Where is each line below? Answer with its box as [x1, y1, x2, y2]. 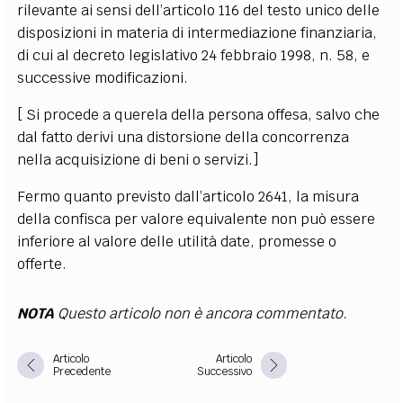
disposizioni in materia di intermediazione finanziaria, [17, 23, 378, 42]
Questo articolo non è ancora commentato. [54, 304, 348, 323]
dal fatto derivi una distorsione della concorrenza [17, 128, 350, 147]
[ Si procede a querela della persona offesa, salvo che [17, 105, 381, 124]
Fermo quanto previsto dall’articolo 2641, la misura [17, 187, 360, 206]
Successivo [196, 364, 252, 379]
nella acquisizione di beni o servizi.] [17, 150, 260, 169]
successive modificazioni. [17, 68, 189, 87]
